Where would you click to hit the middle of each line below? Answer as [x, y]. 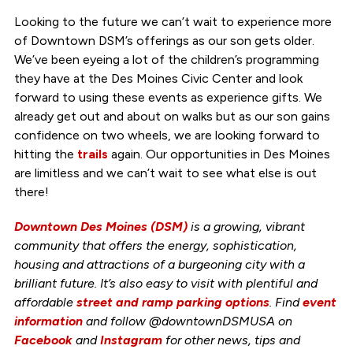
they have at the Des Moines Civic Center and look [158, 78]
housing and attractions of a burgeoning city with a [159, 264]
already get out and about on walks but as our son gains [172, 116]
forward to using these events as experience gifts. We [168, 97]
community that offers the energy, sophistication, [155, 245]
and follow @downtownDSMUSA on [187, 321]
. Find [286, 302]
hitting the [45, 154]
